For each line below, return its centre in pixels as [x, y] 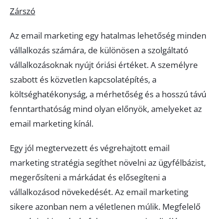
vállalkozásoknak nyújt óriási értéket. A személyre [104, 65]
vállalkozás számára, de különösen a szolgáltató [99, 50]
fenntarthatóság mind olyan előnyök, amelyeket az [106, 109]
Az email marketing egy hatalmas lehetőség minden [108, 35]
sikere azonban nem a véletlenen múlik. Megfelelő [105, 207]
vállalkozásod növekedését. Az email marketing [99, 192]
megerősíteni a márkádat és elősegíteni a [88, 177]
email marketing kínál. [52, 123]
